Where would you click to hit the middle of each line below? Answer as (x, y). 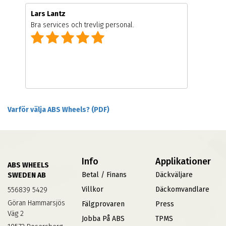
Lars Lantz (48, 14)
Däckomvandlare (183, 190)
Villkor (92, 190)
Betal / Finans (104, 175)
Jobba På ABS (103, 219)
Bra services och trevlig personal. (82, 25)
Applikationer (183, 162)
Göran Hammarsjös (36, 203)
